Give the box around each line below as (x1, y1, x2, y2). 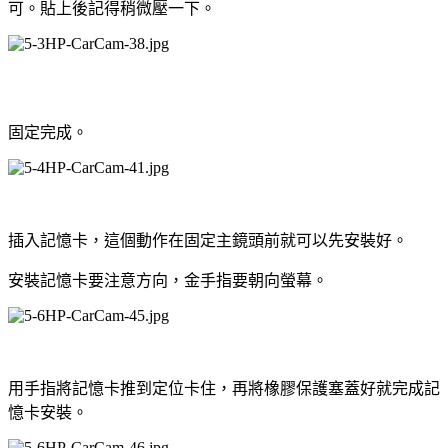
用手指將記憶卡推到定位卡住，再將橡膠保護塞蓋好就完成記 (8, 379, 440, 397)
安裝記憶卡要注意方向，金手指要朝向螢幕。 (8, 271, 328, 289)
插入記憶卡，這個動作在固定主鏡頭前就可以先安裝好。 (8, 231, 408, 249)
